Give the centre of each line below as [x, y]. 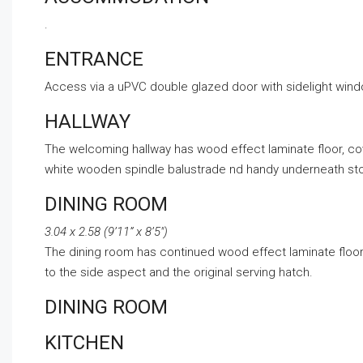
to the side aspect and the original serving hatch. [179, 273]
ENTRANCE [94, 60]
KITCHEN [84, 343]
